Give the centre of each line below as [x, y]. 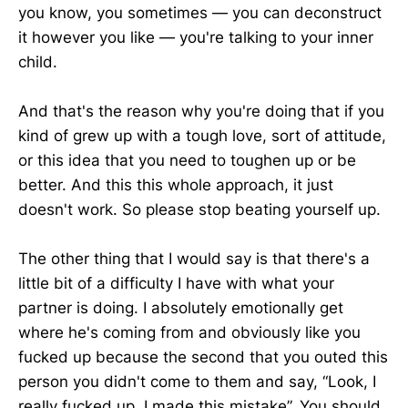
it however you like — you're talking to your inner [196, 37]
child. [38, 61]
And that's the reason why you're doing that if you [201, 111]
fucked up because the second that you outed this [203, 357]
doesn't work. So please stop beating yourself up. [199, 209]
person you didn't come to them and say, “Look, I [197, 381]
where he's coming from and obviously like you [189, 332]
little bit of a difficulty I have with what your [176, 283]
